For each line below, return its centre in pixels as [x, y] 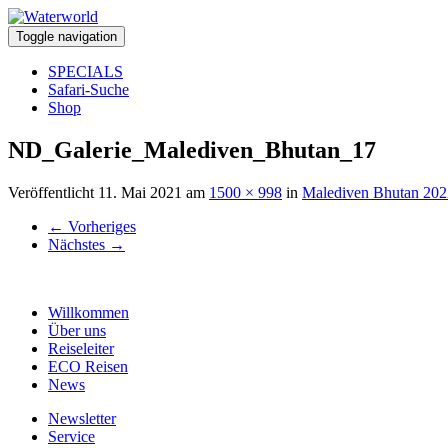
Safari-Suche [88, 89]
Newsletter [82, 418]
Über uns [77, 330]
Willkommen [88, 312]
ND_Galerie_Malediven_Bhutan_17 [192, 149]
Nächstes [78, 244]
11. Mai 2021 [140, 192]
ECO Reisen [88, 366]
